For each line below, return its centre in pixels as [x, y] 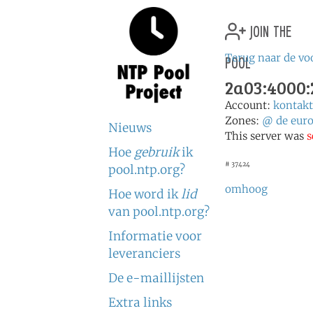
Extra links [140, 303]
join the [269, 29]
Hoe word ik [145, 194]
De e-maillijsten [156, 278]
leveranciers [144, 254]
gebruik [156, 152]
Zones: [243, 121]
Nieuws [130, 128]
